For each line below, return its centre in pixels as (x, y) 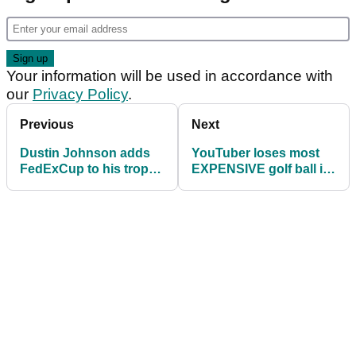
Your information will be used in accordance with (170, 76)
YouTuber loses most (255, 153)
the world (219, 185)
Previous (47, 125)
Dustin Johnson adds (85, 153)
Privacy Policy (80, 95)
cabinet (42, 185)
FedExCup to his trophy (92, 169)
